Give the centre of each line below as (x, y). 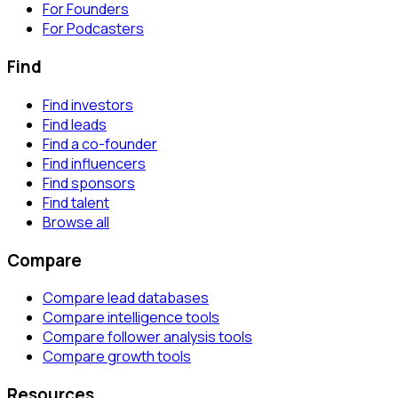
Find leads (75, 124)
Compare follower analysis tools (147, 337)
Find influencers (94, 163)
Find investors (88, 104)
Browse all (76, 222)
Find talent (76, 202)
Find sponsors (89, 183)
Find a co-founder (100, 143)
